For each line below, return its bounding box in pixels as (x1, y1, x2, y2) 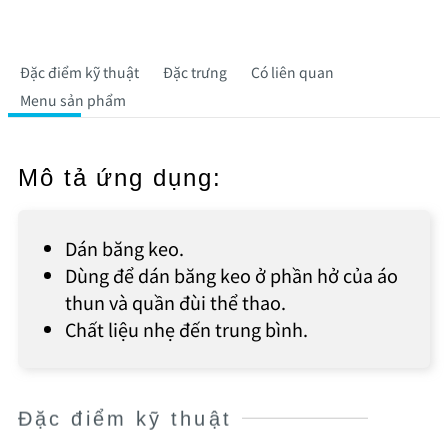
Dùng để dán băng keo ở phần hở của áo (65, 261, 398, 288)
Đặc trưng (163, 62, 227, 82)
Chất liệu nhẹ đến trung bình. (65, 315, 308, 342)
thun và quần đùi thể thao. (65, 288, 286, 315)
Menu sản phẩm (20, 90, 126, 110)
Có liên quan (251, 62, 334, 82)
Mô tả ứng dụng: (18, 163, 222, 191)
